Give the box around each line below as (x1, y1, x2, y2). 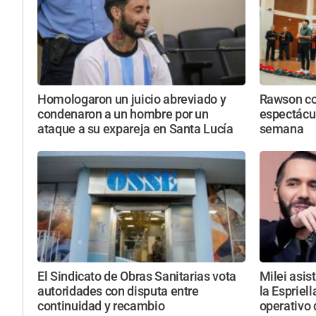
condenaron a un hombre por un (37, 107, 209, 122)
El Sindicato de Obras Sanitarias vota (37, 269, 236, 284)
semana (259, 122, 304, 137)
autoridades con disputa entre (37, 284, 199, 298)
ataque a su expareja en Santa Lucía (37, 122, 233, 137)
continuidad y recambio (37, 298, 165, 313)
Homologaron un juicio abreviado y (37, 92, 226, 107)
